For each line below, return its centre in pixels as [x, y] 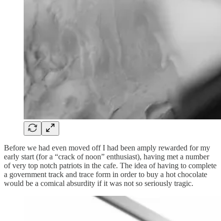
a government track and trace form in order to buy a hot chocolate [106, 174]
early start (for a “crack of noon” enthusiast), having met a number [107, 156]
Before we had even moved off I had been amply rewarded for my [107, 147]
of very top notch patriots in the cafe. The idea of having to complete [110, 165]
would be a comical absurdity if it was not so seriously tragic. [99, 183]
